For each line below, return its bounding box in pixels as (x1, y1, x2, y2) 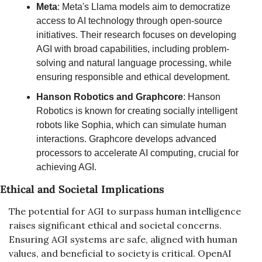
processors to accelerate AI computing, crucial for (36, 148, 239, 158)
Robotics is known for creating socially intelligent (36, 106, 237, 116)
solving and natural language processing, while (36, 58, 232, 68)
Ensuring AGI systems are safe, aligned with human (9, 233, 237, 245)
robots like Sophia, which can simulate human (36, 120, 226, 130)
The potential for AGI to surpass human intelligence (9, 205, 241, 217)
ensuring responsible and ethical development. (36, 72, 230, 82)
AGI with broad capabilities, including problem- (36, 44, 229, 54)
